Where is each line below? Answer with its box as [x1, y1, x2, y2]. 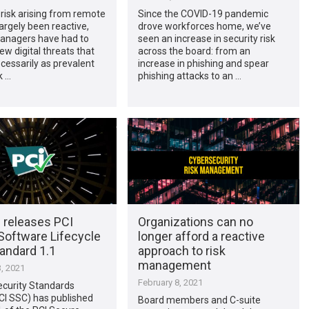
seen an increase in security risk [137, 32, 275, 44]
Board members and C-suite [137, 294, 261, 306]
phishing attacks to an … [137, 70, 241, 81]
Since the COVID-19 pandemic [137, 8, 268, 19]
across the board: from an [137, 45, 250, 57]
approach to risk [137, 243, 226, 258]
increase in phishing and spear [137, 57, 269, 69]
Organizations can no [137, 214, 253, 229]
